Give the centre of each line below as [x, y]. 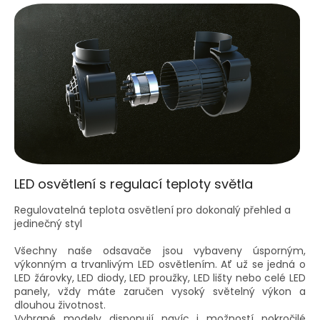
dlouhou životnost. [60, 305]
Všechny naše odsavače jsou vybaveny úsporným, [160, 250]
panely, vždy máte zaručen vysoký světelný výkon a [160, 291]
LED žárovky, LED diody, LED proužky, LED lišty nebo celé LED [160, 277]
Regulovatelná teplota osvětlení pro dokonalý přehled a [152, 210]
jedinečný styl [48, 223]
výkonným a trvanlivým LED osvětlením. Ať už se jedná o [160, 264]
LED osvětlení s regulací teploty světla [134, 184]
